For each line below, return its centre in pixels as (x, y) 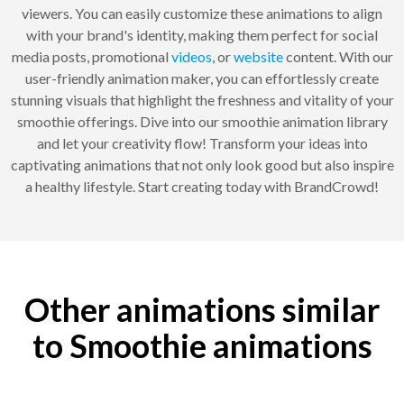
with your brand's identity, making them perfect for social (202, 34)
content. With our (338, 56)
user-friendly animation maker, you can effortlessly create (202, 78)
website (258, 56)
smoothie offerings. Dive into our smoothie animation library (202, 121)
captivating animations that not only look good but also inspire (202, 164)
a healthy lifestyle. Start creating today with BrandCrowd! (202, 186)
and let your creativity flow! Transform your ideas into (202, 142)
